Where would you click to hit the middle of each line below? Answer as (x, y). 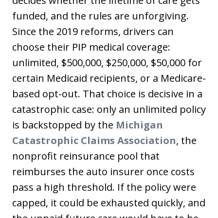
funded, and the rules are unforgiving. (100, 16)
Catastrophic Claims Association (94, 140)
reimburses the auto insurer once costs (103, 172)
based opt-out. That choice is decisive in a (107, 94)
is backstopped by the (64, 125)
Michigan (139, 125)
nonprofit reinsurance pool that (86, 156)
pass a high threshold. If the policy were (104, 187)
